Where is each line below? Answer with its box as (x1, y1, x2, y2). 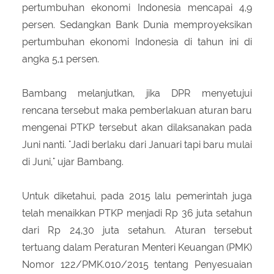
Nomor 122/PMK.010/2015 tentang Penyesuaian (21, 258, 253, 270)
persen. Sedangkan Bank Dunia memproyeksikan (21, 18, 253, 31)
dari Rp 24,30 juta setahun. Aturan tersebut (21, 224, 253, 236)
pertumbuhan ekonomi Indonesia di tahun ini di (21, 35, 253, 48)
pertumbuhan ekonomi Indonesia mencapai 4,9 (21, 1, 253, 13)
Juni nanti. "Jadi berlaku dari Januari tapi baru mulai (21, 138, 253, 150)
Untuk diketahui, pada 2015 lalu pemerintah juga (21, 190, 253, 202)
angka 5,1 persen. (21, 53, 99, 65)
